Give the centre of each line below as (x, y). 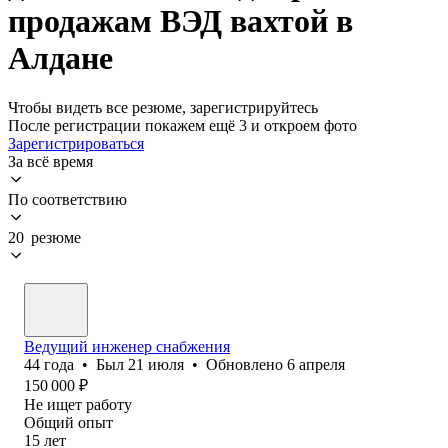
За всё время (50, 161)
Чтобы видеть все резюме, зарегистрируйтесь (163, 107)
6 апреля (316, 364)
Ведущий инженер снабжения (127, 346)
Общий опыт (68, 422)
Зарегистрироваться (76, 143)
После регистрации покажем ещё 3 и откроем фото (182, 125)
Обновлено (246, 364)
